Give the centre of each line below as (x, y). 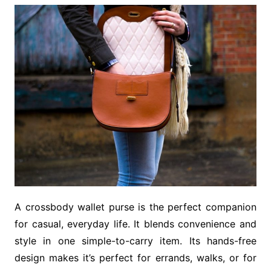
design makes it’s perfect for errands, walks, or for (135, 258)
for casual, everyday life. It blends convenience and (135, 224)
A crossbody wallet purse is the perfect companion (135, 207)
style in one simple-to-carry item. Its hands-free (135, 241)
